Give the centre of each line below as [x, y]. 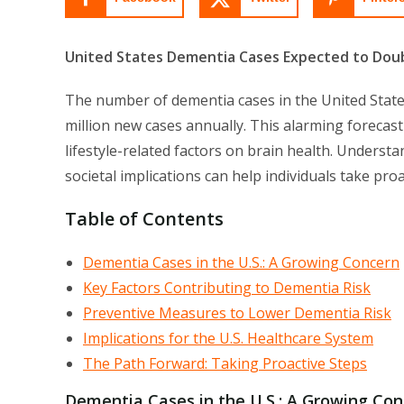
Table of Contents [144, 218]
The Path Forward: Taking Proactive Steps [225, 363]
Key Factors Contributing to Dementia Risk [227, 287]
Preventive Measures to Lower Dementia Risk [237, 312]
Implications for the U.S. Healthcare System [228, 338]
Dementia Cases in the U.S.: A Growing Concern [241, 262]
